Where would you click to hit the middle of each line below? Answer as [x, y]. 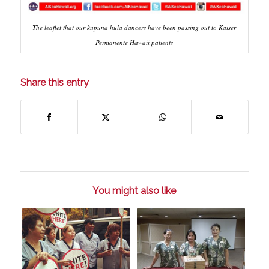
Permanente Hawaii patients [134, 43]
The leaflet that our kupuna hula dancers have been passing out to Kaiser [134, 28]
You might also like [134, 191]
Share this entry [54, 83]
